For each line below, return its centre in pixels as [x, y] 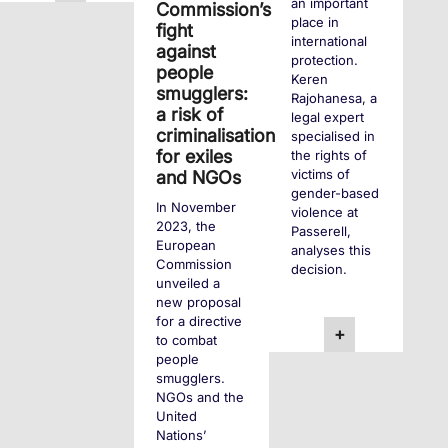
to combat [187, 339]
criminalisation [216, 135]
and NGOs [199, 177]
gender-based [334, 193]
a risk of [190, 114]
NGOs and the [200, 396]
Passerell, [320, 231]
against [186, 51]
